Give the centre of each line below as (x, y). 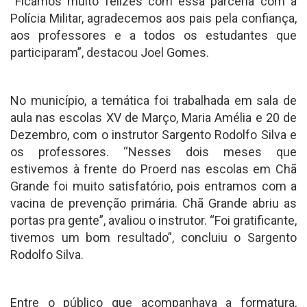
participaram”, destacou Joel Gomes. (110, 53)
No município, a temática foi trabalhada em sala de (153, 101)
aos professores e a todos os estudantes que (153, 36)
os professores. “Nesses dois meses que (153, 152)
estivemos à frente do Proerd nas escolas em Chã (153, 169)
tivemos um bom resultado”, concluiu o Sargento (153, 238)
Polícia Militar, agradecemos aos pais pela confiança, (153, 19)
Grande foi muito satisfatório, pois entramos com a (153, 186)
